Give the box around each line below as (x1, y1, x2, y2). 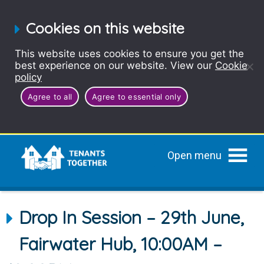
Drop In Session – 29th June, (19, 206, 245, 229)
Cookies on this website (26, 19, 184, 37)
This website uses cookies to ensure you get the (15, 48, 244, 60)
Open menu (167, 149, 222, 161)
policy (15, 71, 42, 83)
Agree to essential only (92, 91, 181, 101)
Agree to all (28, 91, 72, 101)
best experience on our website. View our (15, 60, 215, 71)
